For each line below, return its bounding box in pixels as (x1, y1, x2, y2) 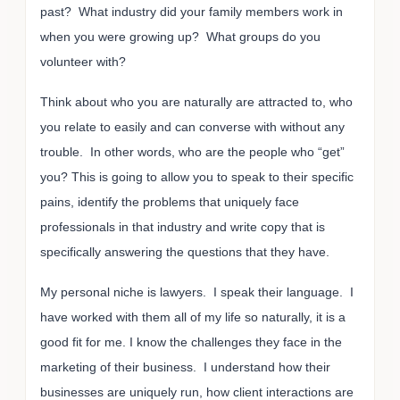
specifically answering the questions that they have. (40, 244, 333, 259)
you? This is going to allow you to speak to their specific (40, 169, 354, 184)
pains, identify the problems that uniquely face (40, 194, 299, 209)
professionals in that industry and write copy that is (40, 219, 325, 234)
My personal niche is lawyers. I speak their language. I (40, 284, 354, 299)
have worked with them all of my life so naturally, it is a (40, 309, 346, 324)
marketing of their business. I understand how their (40, 359, 330, 374)
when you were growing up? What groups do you (40, 29, 321, 45)
